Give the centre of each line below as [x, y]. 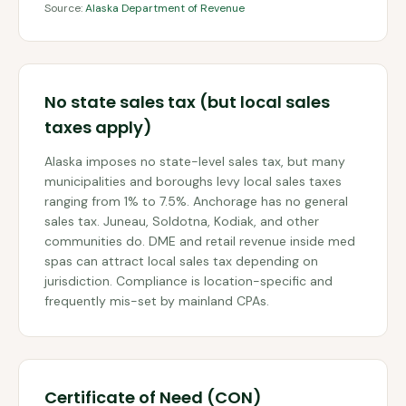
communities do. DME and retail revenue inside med [200, 241]
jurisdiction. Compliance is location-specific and [188, 281]
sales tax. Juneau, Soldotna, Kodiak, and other [182, 221]
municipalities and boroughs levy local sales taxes [193, 181]
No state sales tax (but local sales [187, 102]
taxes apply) [98, 127]
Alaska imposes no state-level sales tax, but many [195, 161]
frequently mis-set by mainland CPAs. [157, 301]
